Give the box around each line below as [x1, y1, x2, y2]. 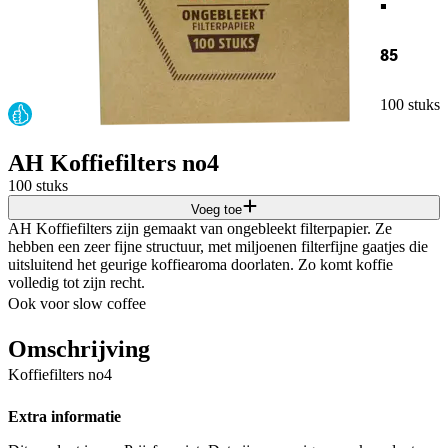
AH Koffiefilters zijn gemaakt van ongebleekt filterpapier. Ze [8, 219, 392, 237]
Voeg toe [190, 201, 242, 217]
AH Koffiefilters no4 [8, 149, 219, 176]
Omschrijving [8, 335, 150, 362]
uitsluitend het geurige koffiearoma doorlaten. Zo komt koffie [8, 255, 393, 273]
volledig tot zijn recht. [8, 273, 145, 291]
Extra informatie [8, 408, 121, 426]
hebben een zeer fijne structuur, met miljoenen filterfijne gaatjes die [8, 237, 428, 255]
